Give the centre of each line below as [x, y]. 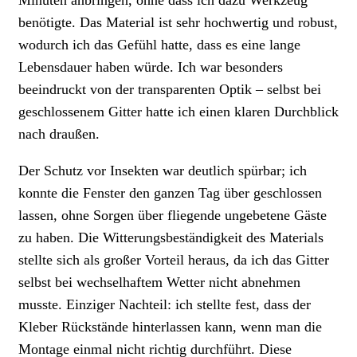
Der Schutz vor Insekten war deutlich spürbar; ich [163, 170]
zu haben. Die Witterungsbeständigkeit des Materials [171, 237]
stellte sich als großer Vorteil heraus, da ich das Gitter [174, 259]
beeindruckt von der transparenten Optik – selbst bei [170, 89]
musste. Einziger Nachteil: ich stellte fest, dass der [165, 304]
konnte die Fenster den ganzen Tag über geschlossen [170, 192]
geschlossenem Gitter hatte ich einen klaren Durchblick [178, 111]
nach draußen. [59, 133]
